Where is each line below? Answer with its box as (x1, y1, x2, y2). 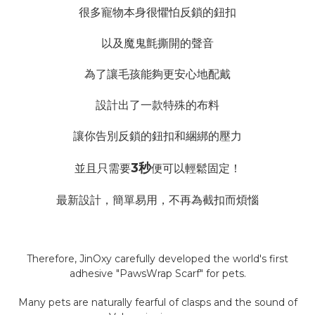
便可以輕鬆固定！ (150, 162, 241, 176)
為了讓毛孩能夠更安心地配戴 (84, 67, 231, 82)
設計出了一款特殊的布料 (96, 98, 219, 112)
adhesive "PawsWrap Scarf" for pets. (69, 267, 246, 281)
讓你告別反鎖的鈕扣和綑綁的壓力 (73, 129, 242, 143)
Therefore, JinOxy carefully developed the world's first (27, 252, 288, 266)
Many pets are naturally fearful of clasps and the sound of (18, 296, 297, 309)
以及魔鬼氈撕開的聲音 (101, 37, 214, 51)
